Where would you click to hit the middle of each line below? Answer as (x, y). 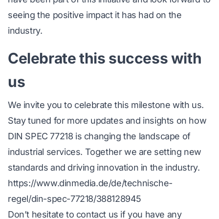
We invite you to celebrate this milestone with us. (106, 105)
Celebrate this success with (105, 58)
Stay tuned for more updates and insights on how (107, 121)
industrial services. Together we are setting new (105, 152)
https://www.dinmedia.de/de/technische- (90, 183)
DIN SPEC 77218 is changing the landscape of (99, 136)
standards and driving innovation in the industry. (104, 168)
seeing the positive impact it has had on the (95, 15)
